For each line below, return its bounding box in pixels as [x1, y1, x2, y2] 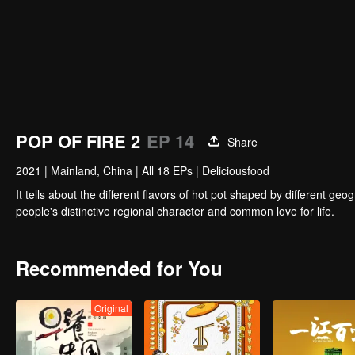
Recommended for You [16, 254, 223, 281]
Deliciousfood [202, 162, 269, 178]
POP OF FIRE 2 [16, 128, 140, 154]
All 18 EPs [142, 162, 193, 178]
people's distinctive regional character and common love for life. [16, 203, 334, 219]
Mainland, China [51, 162, 132, 178]
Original [94, 301, 128, 315]
